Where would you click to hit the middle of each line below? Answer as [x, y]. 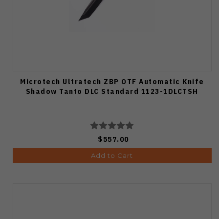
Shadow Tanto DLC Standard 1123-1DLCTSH [112, 91]
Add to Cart [112, 155]
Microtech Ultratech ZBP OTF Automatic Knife [112, 81]
